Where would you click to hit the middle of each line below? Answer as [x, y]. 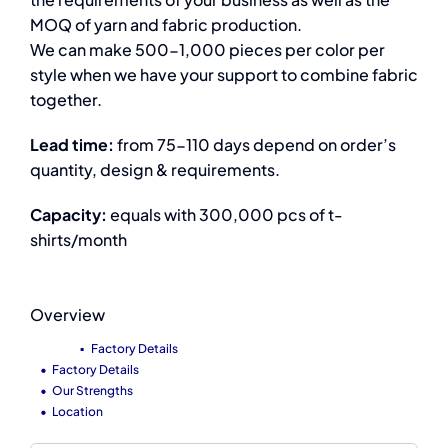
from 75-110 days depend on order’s [254, 145]
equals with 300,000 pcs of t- [224, 215]
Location [77, 412]
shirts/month [78, 240]
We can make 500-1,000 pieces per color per [207, 50]
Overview [67, 315]
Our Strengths [92, 391]
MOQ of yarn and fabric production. [165, 25]
